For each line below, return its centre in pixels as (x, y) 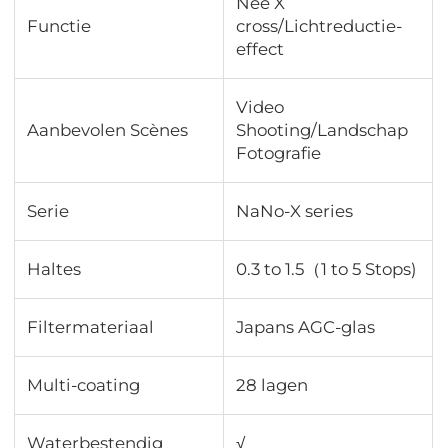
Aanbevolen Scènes (108, 130)
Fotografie (279, 153)
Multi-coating (84, 385)
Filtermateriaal (91, 327)
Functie (59, 26)
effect (260, 49)
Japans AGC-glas (306, 327)
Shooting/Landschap (322, 130)
